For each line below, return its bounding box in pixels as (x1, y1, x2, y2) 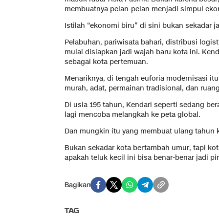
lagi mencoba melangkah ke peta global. (65, 110, 200, 120)
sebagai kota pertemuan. (65, 57, 148, 67)
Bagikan (65, 180, 90, 190)
